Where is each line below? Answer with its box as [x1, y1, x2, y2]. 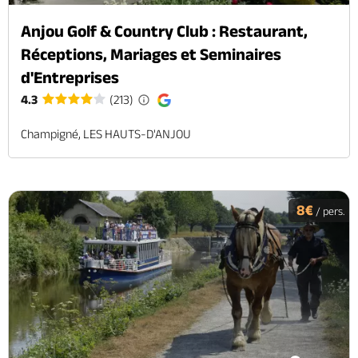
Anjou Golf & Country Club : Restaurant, [21, 21, 308, 40]
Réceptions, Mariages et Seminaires [21, 44, 281, 63]
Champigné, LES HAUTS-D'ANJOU [21, 126, 191, 141]
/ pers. [313, 204, 345, 217]
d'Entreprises [21, 67, 119, 86]
